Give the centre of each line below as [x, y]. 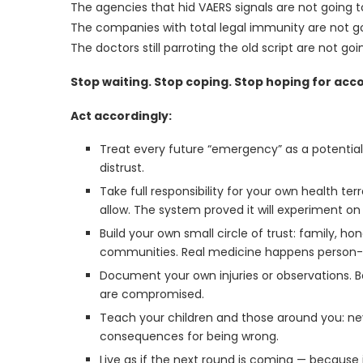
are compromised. [152, 294]
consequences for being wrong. [189, 336]
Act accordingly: [121, 115]
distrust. [122, 167]
